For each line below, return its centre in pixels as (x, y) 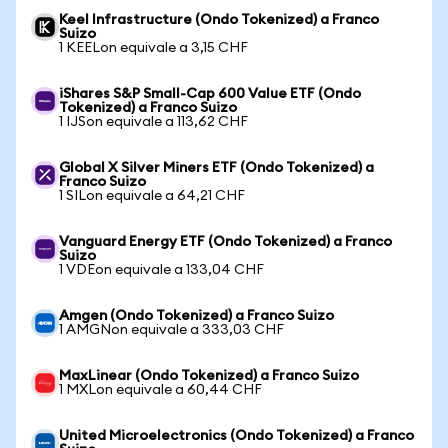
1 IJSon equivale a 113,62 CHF (153, 122)
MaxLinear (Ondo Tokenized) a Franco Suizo (209, 376)
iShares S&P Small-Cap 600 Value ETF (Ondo (210, 94)
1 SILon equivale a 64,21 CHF (152, 196)
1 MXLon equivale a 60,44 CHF (160, 390)
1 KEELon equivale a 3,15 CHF (153, 48)
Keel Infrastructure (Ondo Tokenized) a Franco (219, 20)
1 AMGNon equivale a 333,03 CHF (171, 330)
